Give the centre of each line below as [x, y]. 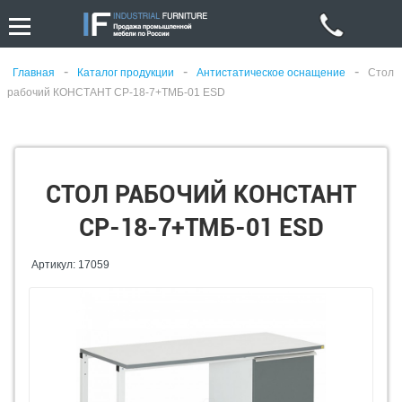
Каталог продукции [126, 73]
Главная [34, 73]
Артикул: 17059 [70, 265]
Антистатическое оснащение [271, 73]
